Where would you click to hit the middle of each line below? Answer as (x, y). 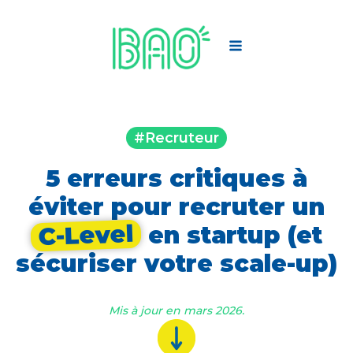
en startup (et (232, 235)
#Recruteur (176, 137)
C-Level (86, 235)
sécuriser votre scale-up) (176, 263)
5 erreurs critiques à (176, 178)
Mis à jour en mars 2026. (176, 310)
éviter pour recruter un (176, 206)
